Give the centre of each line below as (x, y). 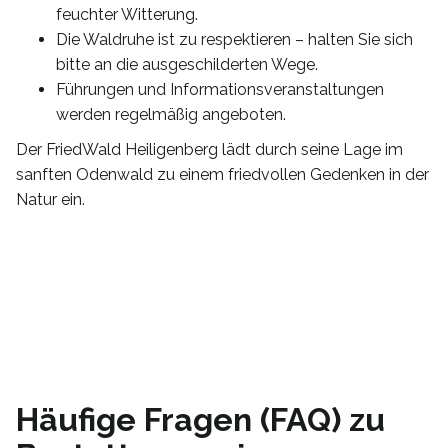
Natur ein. (50, 199)
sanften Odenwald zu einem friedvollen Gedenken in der (222, 174)
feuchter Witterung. (127, 14)
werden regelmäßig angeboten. (171, 114)
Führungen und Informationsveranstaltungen (220, 89)
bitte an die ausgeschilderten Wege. (187, 64)
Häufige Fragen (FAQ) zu (200, 419)
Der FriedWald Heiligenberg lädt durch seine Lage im (209, 149)
